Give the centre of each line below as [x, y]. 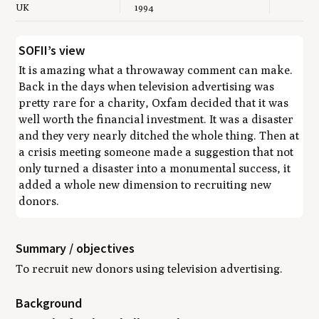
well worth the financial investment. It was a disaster [156, 119]
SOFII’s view [52, 50]
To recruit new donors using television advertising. [150, 268]
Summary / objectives [75, 249]
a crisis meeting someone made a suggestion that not [156, 152]
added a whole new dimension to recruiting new [145, 184]
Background [49, 303]
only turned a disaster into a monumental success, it [155, 168]
